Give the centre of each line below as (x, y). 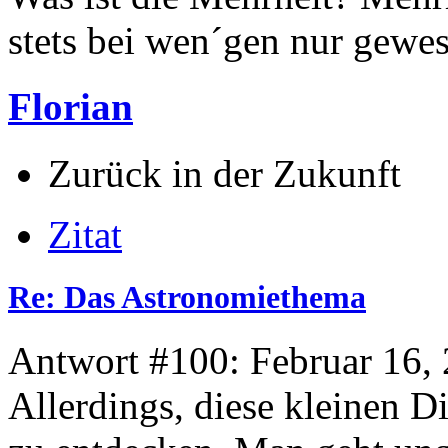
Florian (70, 107)
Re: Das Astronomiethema (187, 296)
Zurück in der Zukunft (224, 173)
